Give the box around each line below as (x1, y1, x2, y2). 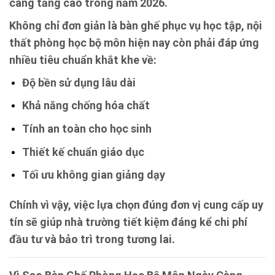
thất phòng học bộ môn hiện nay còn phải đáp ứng (9, 36, 259, 49)
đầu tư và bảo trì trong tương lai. (9, 232, 175, 246)
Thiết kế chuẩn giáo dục (21, 145, 144, 158)
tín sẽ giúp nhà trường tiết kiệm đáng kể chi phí (9, 215, 247, 228)
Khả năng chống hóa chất (21, 99, 150, 112)
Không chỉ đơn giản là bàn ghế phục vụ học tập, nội (9, 18, 262, 32)
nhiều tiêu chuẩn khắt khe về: (9, 53, 157, 66)
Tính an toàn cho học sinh (21, 122, 152, 135)
